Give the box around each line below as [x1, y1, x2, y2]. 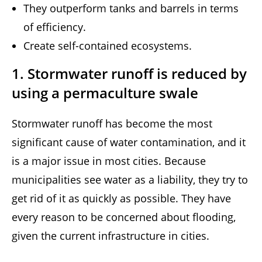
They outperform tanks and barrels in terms [23, 1, 239, 16]
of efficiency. [23, 20, 86, 35]
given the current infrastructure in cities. [12, 229, 209, 243]
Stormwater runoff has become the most [12, 116, 212, 131]
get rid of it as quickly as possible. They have [12, 191, 231, 206]
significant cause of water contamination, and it [12, 135, 246, 150]
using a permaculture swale [12, 83, 198, 103]
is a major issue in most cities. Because [12, 154, 206, 168]
